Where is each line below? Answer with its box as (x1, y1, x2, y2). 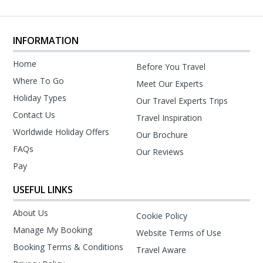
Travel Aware (136, 244, 186, 255)
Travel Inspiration (136, 112, 202, 123)
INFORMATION (13, 34, 79, 47)
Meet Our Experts (136, 78, 203, 89)
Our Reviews (136, 146, 184, 157)
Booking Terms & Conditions (13, 241, 124, 252)
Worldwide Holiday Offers (13, 126, 110, 137)
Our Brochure (136, 129, 188, 140)
